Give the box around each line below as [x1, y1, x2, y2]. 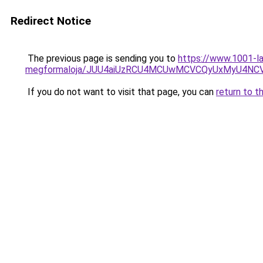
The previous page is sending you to [25, 53, 178, 64]
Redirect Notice [11, 14, 91, 28]
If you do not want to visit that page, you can [25, 86, 216, 97]
